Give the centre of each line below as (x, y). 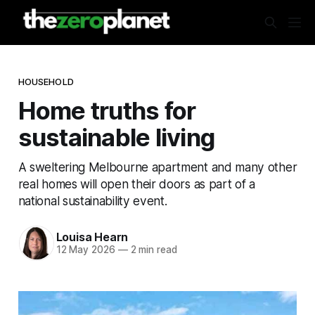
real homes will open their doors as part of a (136, 184)
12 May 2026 (85, 250)
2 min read (152, 250)
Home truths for (107, 110)
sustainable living (116, 137)
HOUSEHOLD (46, 81)
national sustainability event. (92, 200)
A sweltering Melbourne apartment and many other (157, 167)
